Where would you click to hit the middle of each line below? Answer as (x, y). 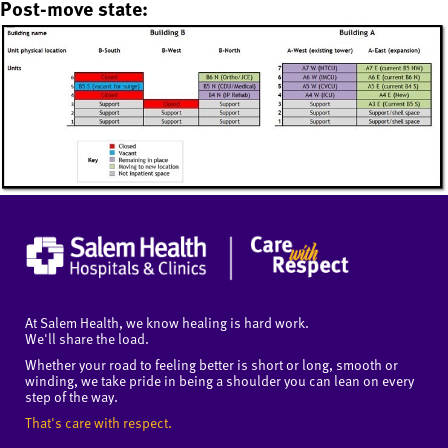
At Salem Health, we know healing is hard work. (167, 322)
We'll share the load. (87, 338)
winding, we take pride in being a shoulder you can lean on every (219, 380)
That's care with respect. (98, 422)
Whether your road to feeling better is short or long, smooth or (211, 364)
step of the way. (71, 396)
